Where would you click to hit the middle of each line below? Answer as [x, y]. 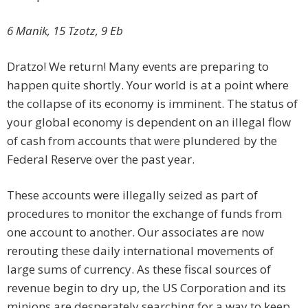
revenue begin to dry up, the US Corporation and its [146, 288]
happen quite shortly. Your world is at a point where [148, 85]
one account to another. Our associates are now [135, 232]
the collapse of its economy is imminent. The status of [152, 104]
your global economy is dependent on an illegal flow [149, 122]
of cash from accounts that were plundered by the [142, 141]
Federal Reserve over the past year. [101, 159]
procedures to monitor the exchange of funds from [144, 214]
